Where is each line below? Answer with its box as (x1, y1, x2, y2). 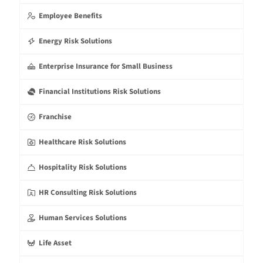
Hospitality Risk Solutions (39, 161, 127, 173)
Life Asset (39, 237, 72, 248)
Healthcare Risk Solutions (39, 136, 127, 147)
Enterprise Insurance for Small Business (39, 60, 173, 72)
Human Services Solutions (39, 212, 127, 223)
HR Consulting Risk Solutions (39, 187, 137, 198)
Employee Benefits (39, 10, 103, 21)
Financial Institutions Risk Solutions (39, 86, 161, 97)
